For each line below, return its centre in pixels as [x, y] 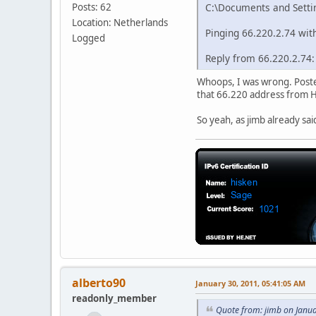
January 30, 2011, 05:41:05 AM [250, 284]
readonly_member [114, 299]
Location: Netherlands [120, 22]
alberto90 [99, 283]
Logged [89, 38]
